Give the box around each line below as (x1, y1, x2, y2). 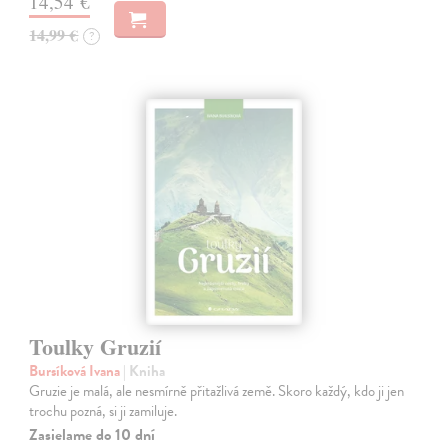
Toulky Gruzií (29, 329, 162, 363)
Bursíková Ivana (29, 359, 124, 382)
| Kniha (123, 359, 166, 382)
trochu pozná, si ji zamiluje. (29, 399, 178, 422)
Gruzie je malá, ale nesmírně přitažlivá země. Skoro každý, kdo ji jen (29, 379, 405, 402)
